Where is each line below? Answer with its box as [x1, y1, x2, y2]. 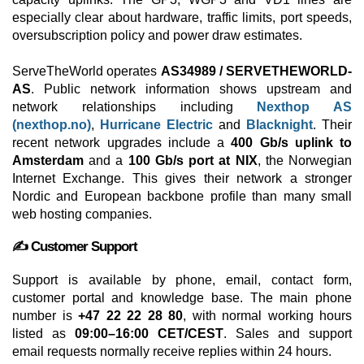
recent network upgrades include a [12, 136, 232, 149]
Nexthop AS [257, 100, 352, 114]
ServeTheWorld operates [12, 64, 161, 78]
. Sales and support [223, 327, 352, 340]
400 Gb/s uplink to [231, 136, 352, 149]
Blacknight [246, 118, 313, 132]
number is [12, 309, 78, 323]
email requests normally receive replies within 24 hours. [12, 344, 331, 358]
